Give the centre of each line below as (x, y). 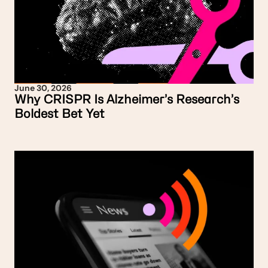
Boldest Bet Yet (60, 114)
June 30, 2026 (43, 88)
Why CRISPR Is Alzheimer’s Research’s (127, 99)
